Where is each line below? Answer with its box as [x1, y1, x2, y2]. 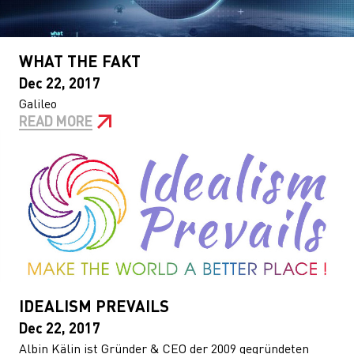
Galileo [19, 95, 57, 111]
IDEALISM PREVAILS [19, 296, 169, 316]
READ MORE [19, 111, 92, 130]
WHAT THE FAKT [19, 51, 141, 71]
